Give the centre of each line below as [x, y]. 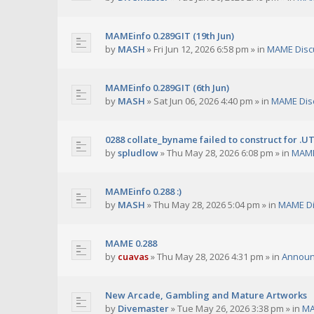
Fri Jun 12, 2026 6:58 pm [201, 49]
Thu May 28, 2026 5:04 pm [207, 205]
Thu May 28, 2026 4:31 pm [210, 257]
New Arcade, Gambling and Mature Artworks [206, 295]
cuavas [133, 257]
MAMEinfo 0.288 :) [143, 192]
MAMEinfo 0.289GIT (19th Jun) [170, 36]
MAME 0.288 [131, 244]
